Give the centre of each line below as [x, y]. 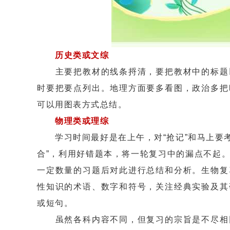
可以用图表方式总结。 [82, 104]
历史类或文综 [82, 55]
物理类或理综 [82, 121]
